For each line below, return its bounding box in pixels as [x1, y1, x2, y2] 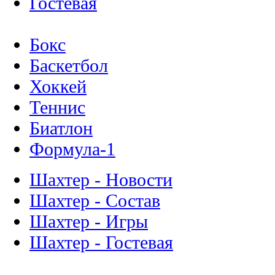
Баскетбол [29, 55, 108, 76]
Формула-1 [29, 138, 115, 159]
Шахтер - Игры [29, 211, 148, 231]
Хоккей [29, 76, 87, 96]
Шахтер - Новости [29, 169, 172, 190]
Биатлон [29, 117, 93, 138]
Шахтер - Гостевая [29, 231, 173, 252]
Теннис [29, 96, 85, 117]
